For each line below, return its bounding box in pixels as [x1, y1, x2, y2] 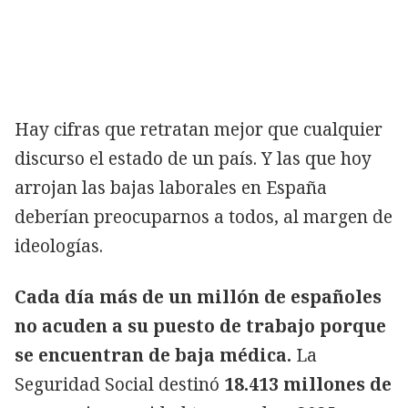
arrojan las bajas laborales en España [15, 175, 327, 199]
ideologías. [15, 233, 103, 258]
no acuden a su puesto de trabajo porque [15, 313, 386, 338]
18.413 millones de [224, 372, 392, 396]
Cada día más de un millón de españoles [15, 284, 382, 309]
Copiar [52, 206, 102, 230]
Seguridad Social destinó [15, 372, 224, 396]
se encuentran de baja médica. [15, 342, 291, 367]
